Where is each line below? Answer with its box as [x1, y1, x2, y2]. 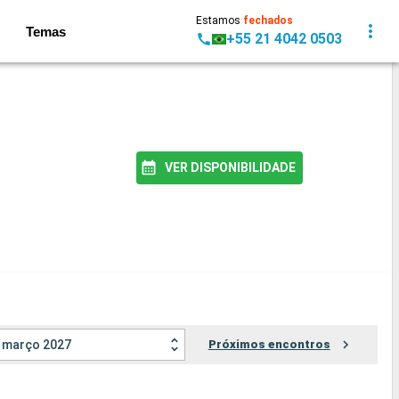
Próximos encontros [208, 338, 330, 352]
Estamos [196, 14, 243, 27]
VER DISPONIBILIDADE [164, 159, 296, 175]
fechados [243, 14, 293, 27]
